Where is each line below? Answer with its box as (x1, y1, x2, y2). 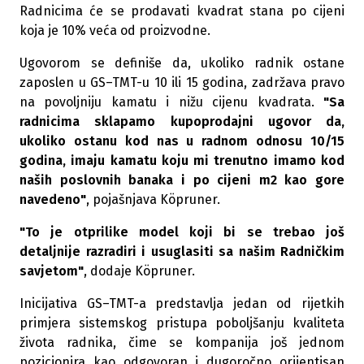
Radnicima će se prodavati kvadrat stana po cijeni (19, 3, 344, 19)
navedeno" (19, 192, 86, 207)
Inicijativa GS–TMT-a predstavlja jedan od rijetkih (19, 296, 344, 311)
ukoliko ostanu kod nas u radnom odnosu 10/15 (19, 133, 344, 149)
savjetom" (19, 263, 84, 279)
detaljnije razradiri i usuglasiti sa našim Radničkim (19, 244, 344, 259)
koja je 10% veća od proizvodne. (19, 23, 210, 38)
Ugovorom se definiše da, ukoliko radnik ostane (19, 55, 344, 71)
